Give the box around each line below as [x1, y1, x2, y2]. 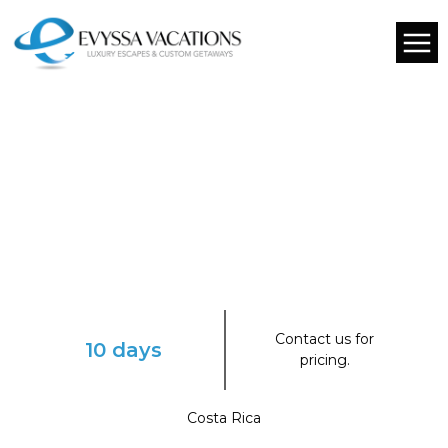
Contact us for [275, 330, 374, 348]
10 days [85, 337, 162, 362]
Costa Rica [187, 409, 261, 427]
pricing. [299, 351, 350, 369]
